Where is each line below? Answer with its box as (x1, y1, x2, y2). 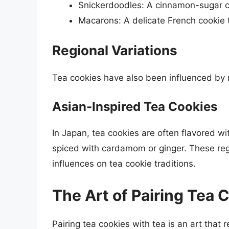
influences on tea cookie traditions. (52, 158, 196, 169)
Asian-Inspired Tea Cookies (52, 99, 217, 114)
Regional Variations (52, 42, 177, 58)
